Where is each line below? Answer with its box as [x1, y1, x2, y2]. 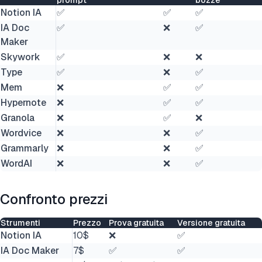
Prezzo [73, 218, 101, 228]
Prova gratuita [109, 218, 164, 228]
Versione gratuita [177, 218, 245, 228]
